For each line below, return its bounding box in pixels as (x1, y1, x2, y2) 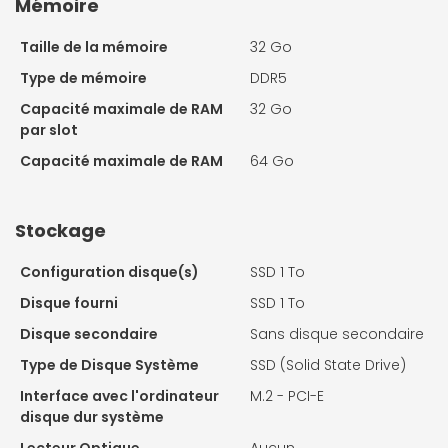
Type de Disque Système (20, 355, 199, 376)
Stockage (15, 218, 106, 244)
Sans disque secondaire (250, 324, 424, 345)
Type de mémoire (20, 68, 147, 89)
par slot (20, 120, 78, 141)
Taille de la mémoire (20, 37, 168, 58)
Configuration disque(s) (20, 262, 199, 283)
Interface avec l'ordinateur (20, 386, 219, 407)
